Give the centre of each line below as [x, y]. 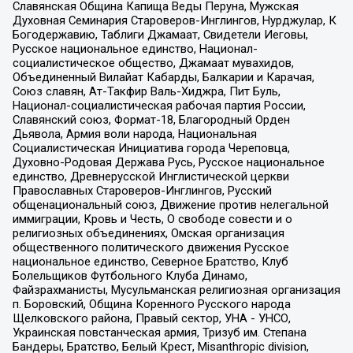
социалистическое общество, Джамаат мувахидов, [153, 63]
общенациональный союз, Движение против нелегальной [170, 204]
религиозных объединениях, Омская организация [148, 233]
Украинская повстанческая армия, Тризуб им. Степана [159, 332]
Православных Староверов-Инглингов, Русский [142, 190]
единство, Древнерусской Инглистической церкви [150, 176]
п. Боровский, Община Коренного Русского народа [151, 304]
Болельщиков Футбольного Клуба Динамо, [130, 275]
